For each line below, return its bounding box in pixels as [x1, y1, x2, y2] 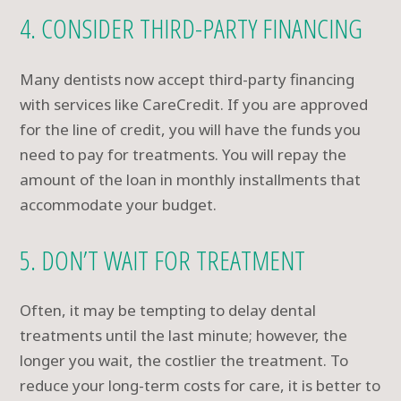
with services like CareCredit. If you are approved [20, 93, 369, 115]
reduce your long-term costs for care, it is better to [20, 375, 381, 397]
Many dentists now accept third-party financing [20, 68, 355, 90]
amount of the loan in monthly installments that [20, 168, 362, 190]
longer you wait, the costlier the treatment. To [20, 350, 349, 371]
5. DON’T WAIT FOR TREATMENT [20, 241, 306, 278]
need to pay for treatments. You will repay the [20, 143, 347, 165]
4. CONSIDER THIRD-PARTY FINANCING [20, 9, 363, 47]
